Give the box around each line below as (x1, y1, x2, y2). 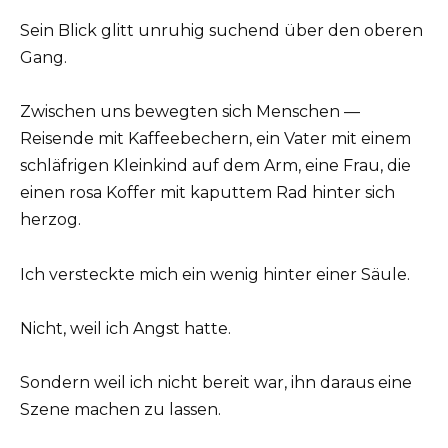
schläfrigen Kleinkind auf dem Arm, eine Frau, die (20, 156, 411, 176)
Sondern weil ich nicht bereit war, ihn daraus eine (20, 372, 412, 392)
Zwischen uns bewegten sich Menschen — (20, 102, 360, 122)
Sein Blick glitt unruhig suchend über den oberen (20, 21, 423, 41)
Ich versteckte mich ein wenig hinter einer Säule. (20, 264, 410, 284)
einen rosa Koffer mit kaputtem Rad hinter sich (20, 183, 395, 203)
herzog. (20, 210, 81, 230)
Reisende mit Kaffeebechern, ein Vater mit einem (20, 129, 411, 149)
